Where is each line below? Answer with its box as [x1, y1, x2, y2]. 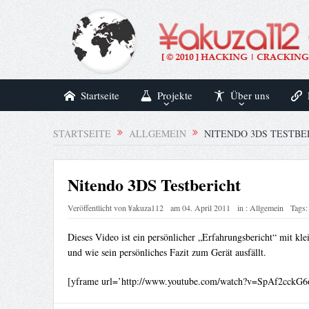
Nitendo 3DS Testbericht [67, 172, 241, 197]
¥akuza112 [128, 202, 163, 214]
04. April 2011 [181, 202, 230, 214]
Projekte [157, 88, 192, 102]
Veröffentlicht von [67, 202, 128, 214]
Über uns [230, 88, 270, 102]
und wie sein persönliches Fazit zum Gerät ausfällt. [67, 246, 266, 259]
